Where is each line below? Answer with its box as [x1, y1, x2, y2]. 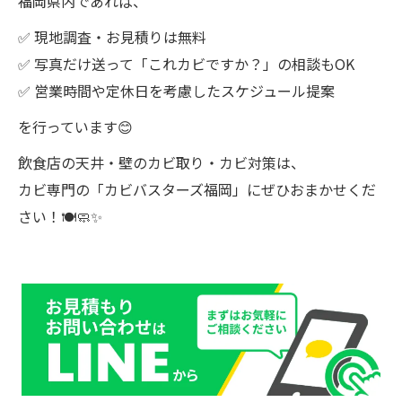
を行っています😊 [18, 115, 133, 137]
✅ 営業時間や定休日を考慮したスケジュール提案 [18, 79, 335, 101]
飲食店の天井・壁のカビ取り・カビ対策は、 [18, 151, 305, 173]
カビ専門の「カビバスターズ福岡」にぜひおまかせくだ [18, 178, 376, 200]
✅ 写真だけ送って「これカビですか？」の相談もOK [18, 52, 354, 74]
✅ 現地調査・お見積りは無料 [18, 25, 206, 48]
